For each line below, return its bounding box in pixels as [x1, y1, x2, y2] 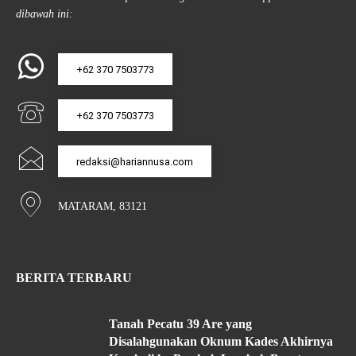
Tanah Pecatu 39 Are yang [109, 316, 252, 331]
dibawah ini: [16, 7, 73, 20]
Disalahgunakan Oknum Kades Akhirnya [109, 334, 333, 348]
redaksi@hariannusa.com [76, 155, 193, 168]
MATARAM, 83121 [58, 199, 147, 212]
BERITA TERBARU [16, 270, 132, 284]
